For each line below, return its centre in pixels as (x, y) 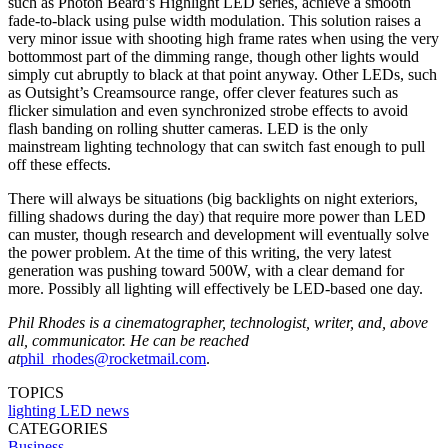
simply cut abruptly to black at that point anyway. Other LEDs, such (222, 74)
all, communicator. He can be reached (128, 340)
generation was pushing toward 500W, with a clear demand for (206, 270)
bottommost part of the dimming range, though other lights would (213, 56)
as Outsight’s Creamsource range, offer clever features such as (203, 92)
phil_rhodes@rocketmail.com (113, 358)
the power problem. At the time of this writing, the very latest (199, 252)
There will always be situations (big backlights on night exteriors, (213, 198)
